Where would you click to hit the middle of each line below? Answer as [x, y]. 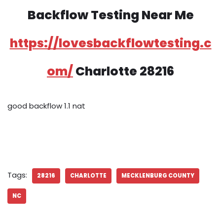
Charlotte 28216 [124, 72]
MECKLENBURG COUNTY [158, 176]
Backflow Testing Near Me [110, 15]
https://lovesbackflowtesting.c [110, 43]
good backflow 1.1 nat [46, 106]
